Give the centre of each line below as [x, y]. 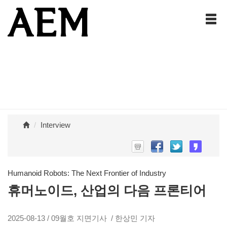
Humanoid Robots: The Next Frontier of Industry [87, 173]
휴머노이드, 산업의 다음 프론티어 [107, 191]
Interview [55, 125]
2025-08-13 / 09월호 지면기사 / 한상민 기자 [81, 218]
